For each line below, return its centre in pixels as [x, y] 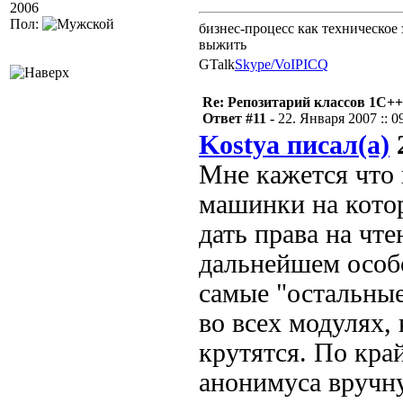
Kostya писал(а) [294, 145]
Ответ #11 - [240, 118]
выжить [223, 45]
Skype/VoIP [269, 64]
